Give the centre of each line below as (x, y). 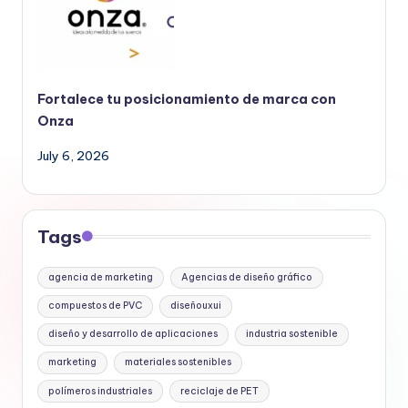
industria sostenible (291, 334)
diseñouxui (195, 306)
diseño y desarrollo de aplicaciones (133, 334)
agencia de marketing (101, 278)
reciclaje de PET (219, 391)
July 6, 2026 (73, 155)
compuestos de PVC (96, 306)
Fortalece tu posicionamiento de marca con (187, 99)
